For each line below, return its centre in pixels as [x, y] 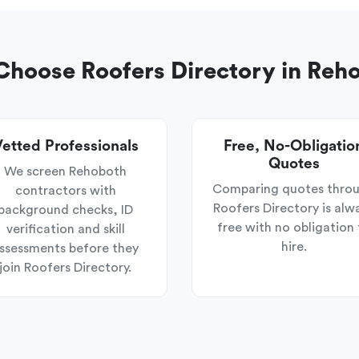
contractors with [65, 191]
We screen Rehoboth [65, 171]
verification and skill [65, 229]
